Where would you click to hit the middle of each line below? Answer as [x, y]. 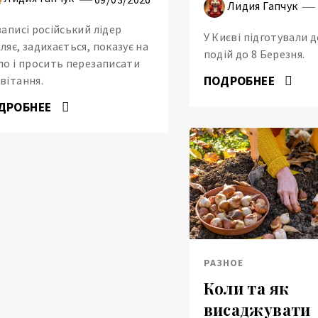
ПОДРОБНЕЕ [241, 81]
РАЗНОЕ [223, 263]
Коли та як [246, 289]
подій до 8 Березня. [254, 54]
